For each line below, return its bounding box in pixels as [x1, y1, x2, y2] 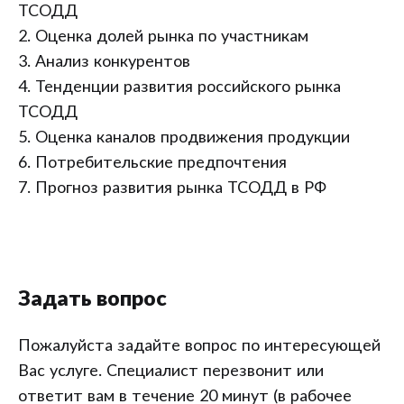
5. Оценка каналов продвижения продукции [18, 130, 350, 146]
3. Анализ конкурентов [18, 54, 190, 70]
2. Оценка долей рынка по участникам [18, 29, 308, 45]
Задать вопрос [18, 289, 167, 310]
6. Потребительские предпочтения [18, 155, 287, 171]
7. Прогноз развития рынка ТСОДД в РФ [18, 180, 326, 197]
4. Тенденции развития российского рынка [18, 79, 341, 96]
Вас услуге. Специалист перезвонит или [18, 363, 324, 380]
